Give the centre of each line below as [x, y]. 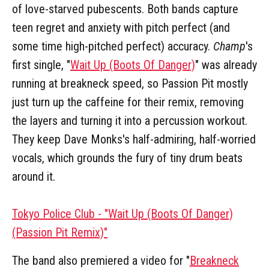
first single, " [41, 65]
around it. [34, 176]
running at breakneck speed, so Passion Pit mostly [130, 83]
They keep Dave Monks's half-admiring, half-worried [134, 139]
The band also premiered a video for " [101, 260]
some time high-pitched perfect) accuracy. [113, 46]
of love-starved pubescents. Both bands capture [125, 9]
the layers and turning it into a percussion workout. [130, 120]
